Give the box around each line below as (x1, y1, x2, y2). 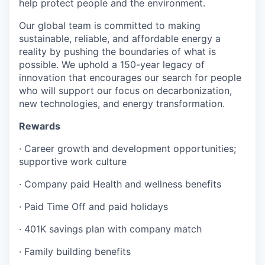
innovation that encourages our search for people (19, 71, 241, 83)
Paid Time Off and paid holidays (24, 200, 168, 212)
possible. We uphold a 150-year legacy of (19, 58, 205, 70)
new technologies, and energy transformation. (19, 97, 225, 109)
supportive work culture (19, 155, 127, 167)
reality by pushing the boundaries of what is (19, 45, 216, 57)
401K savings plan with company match (24, 222, 202, 235)
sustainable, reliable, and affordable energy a (19, 32, 221, 44)
